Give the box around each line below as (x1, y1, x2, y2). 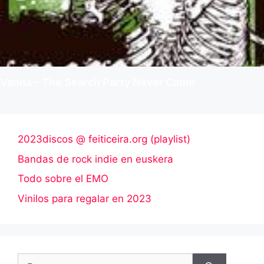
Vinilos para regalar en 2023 (18, 192, 151, 204)
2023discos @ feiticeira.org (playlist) (18, 133, 190, 146)
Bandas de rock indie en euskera (18, 153, 173, 165)
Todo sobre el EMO (18, 173, 108, 185)
